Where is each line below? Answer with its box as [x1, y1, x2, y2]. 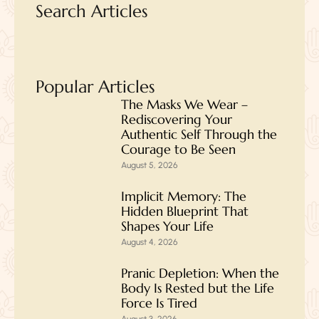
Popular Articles [36, 75, 155, 98]
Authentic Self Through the [121, 125, 277, 142]
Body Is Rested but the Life [121, 279, 274, 296]
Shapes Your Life [121, 217, 214, 234]
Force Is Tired [121, 294, 197, 311]
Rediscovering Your [121, 110, 232, 127]
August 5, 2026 [121, 159, 178, 170]
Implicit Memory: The [121, 187, 246, 204]
